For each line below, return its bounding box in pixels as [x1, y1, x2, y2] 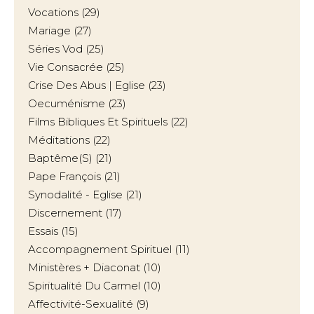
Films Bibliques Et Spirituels [28, 115, 168, 128]
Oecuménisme [28, 97, 105, 110]
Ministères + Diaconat [28, 261, 140, 274]
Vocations [28, 6, 78, 19]
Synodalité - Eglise [28, 188, 123, 201]
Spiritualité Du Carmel [28, 279, 140, 292]
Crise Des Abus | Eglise [28, 78, 145, 92]
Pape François [28, 170, 101, 183]
